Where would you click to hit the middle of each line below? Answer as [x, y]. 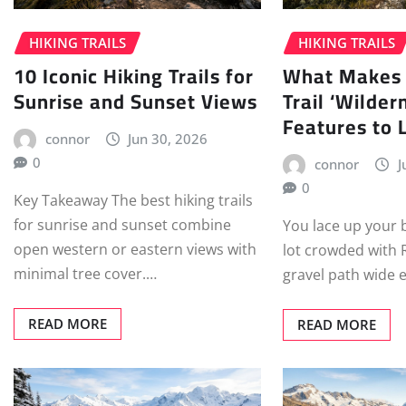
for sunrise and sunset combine [122, 225]
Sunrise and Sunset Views [135, 101]
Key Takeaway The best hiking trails [133, 201]
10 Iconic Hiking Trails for [134, 76]
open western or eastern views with [135, 250]
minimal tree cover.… [85, 274]
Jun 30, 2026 [168, 138]
